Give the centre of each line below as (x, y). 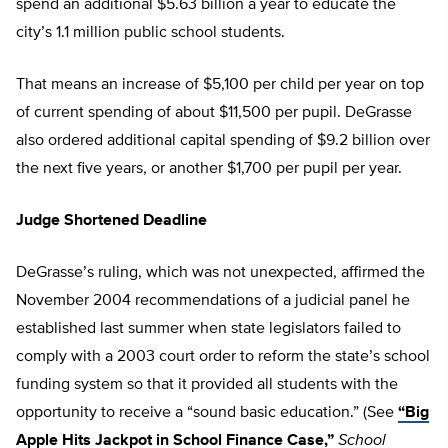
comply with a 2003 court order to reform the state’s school (223, 357)
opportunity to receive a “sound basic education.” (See (207, 413)
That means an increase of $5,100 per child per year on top (220, 85)
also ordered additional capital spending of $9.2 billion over (223, 141)
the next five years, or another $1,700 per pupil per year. (209, 169)
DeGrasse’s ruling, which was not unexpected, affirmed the (220, 273)
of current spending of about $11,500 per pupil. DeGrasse (214, 113)
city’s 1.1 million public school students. (150, 33)
